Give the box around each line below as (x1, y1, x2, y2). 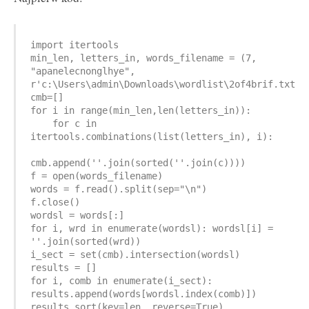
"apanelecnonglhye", (30, 65, 135, 77)
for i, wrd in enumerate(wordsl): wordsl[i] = (30, 222, 273, 234)
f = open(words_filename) (30, 170, 163, 181)
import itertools (30, 39, 119, 50)
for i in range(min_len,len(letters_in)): (30, 104, 251, 116)
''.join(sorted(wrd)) (30, 235, 141, 247)
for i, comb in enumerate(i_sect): (30, 275, 212, 286)
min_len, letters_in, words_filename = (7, (30, 52, 257, 63)
